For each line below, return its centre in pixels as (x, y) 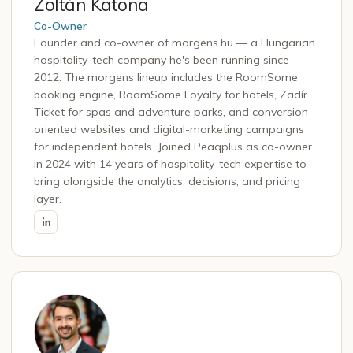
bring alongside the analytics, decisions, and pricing (167, 181)
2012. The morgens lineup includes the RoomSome (166, 77)
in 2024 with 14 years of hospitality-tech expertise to (170, 163)
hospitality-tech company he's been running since (162, 59)
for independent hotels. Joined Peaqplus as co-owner (173, 146)
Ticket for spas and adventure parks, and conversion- (173, 111)
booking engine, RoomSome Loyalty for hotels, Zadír (171, 94)
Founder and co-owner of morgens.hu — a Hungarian (175, 42)
